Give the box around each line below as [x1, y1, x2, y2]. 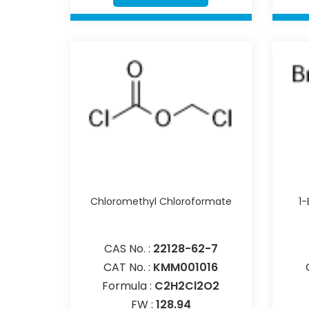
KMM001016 [153, 259, 219, 275]
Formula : [102, 277, 155, 294]
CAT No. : [103, 259, 154, 275]
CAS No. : [103, 240, 153, 257]
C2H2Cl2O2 [154, 277, 220, 294]
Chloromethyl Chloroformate [90, 194, 232, 208]
